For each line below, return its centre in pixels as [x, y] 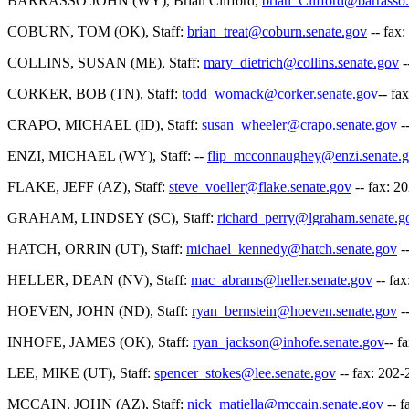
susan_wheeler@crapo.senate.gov [299, 125]
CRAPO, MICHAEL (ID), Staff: [105, 125]
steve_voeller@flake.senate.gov [260, 187]
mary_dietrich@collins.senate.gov [301, 63]
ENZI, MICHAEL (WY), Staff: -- [107, 156]
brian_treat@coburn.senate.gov [277, 31]
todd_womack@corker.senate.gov [280, 94]
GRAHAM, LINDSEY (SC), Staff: [112, 218]
